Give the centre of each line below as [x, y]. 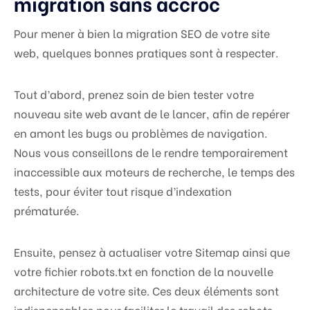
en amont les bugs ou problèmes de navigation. [140, 133]
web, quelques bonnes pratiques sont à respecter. [146, 53]
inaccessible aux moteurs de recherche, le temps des [154, 172]
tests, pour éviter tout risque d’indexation [123, 191]
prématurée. [46, 210]
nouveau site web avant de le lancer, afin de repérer [152, 113]
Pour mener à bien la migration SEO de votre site [142, 33]
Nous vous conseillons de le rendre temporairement [151, 152]
